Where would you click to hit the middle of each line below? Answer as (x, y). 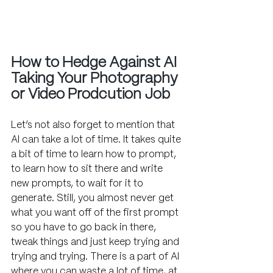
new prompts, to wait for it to (78, 184)
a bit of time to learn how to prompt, (95, 155)
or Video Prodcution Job (90, 95)
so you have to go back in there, (85, 228)
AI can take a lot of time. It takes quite (97, 140)
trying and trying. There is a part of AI (96, 257)
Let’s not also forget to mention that (94, 126)
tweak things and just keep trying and (96, 243)
